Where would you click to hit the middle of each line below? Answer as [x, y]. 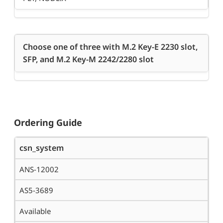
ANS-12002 [39, 169]
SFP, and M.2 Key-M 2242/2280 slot [88, 59]
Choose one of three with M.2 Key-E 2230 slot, [110, 47]
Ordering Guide [48, 123]
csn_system [42, 148]
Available [35, 211]
